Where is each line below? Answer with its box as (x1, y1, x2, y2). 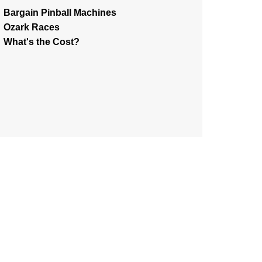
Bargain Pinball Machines (4, 8, 116, 18)
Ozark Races (4, 22, 60, 32)
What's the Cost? (4, 37, 80, 47)
